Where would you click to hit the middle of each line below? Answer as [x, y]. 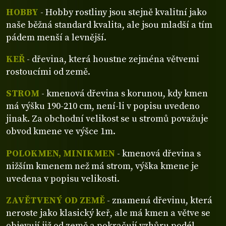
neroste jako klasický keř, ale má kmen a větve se [108, 213]
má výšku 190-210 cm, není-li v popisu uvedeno [103, 106]
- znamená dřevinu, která [159, 200]
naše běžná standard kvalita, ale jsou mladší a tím [109, 25]
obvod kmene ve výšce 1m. [61, 132]
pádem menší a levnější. [56, 37]
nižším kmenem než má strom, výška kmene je [102, 166]
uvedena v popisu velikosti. [63, 179]
